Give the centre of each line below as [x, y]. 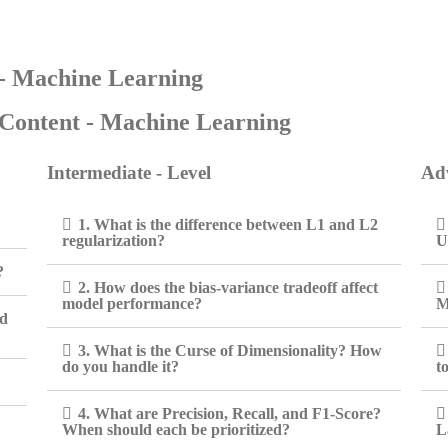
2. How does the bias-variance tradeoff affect [228, 287]
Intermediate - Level [129, 172]
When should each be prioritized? [176, 429]
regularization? [114, 240]
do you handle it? [121, 366]
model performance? [132, 303]
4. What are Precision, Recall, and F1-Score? [230, 413]
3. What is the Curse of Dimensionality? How [230, 350]
